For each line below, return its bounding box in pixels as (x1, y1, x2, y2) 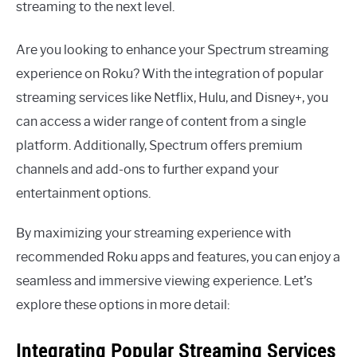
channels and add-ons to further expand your (16, 161, 279, 177)
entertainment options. (16, 185, 151, 201)
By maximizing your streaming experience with (16, 225, 291, 241)
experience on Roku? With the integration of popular (16, 65, 324, 81)
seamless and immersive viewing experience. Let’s (16, 273, 312, 288)
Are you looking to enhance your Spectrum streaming (16, 41, 329, 57)
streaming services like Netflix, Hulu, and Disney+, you (16, 89, 328, 105)
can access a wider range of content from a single (16, 113, 306, 129)
